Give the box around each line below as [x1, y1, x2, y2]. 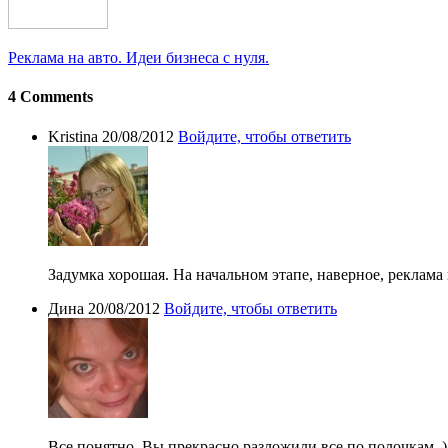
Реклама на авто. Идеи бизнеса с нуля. [8, 49, 269, 67]
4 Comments [8, 88, 93, 106]
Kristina [48, 127, 98, 145]
